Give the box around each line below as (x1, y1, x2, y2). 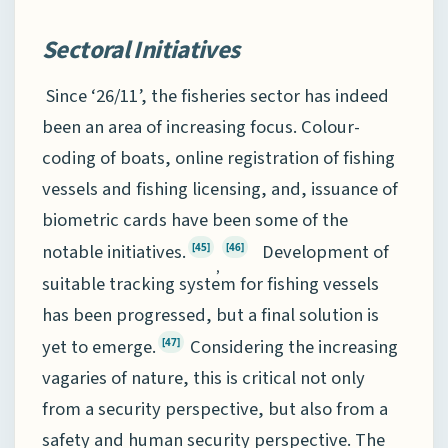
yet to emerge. (42, 333, 156, 360)
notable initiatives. (42, 239, 186, 266)
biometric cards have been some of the (42, 207, 348, 234)
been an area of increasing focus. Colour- (42, 114, 360, 141)
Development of (250, 239, 389, 266)
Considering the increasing (186, 333, 398, 360)
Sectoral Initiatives (42, 33, 240, 66)
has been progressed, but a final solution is (42, 301, 379, 328)
